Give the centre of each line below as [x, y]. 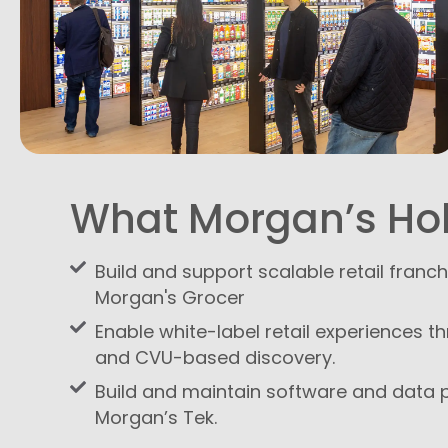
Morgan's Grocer [170, 297]
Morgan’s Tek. [156, 417]
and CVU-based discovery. [215, 357]
